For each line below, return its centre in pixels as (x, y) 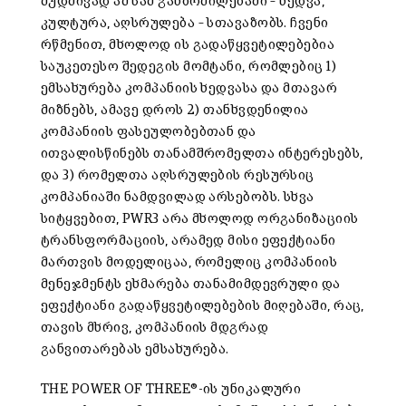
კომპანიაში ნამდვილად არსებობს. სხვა (178, 197)
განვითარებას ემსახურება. (135, 349)
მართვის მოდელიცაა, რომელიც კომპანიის (189, 262)
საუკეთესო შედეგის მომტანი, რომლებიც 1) (189, 66)
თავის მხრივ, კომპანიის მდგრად (155, 327)
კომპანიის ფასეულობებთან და (149, 131)
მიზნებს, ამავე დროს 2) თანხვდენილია (175, 110)
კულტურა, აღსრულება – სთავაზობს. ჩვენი (185, 23)
